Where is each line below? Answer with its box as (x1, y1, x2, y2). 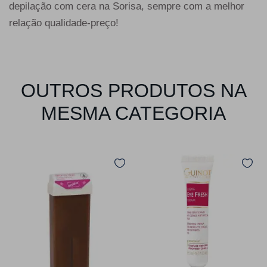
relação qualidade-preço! (9, 17, 119, 29)
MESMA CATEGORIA (41, 103, 226, 125)
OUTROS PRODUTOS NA (20, 80, 247, 102)
